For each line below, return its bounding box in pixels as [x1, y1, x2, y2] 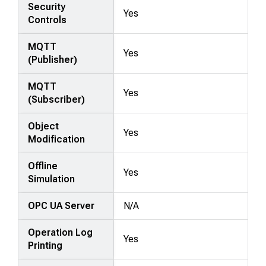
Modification [28, 133, 85, 145]
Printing [28, 239, 63, 251]
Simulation [28, 173, 75, 185]
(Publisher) [28, 53, 78, 65]
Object [28, 120, 59, 132]
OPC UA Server [28, 199, 95, 211]
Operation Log [28, 226, 93, 238]
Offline [28, 160, 58, 172]
